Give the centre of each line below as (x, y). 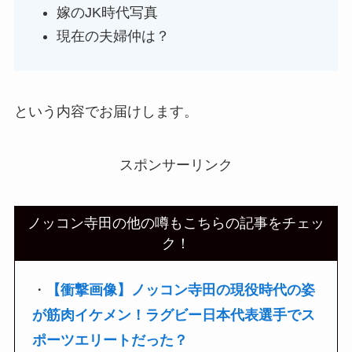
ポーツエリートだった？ (110, 341)
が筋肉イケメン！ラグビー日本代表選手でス (174, 315)
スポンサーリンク (176, 165)
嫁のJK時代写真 (107, 12)
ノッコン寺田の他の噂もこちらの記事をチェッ (176, 223)
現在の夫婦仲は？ (113, 37)
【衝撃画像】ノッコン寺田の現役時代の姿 (181, 290)
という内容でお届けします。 (106, 112)
